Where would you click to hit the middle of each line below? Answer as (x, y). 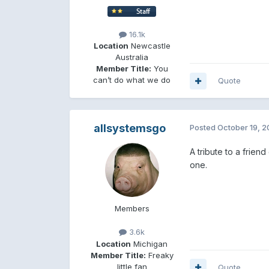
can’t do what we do (132, 80)
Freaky (159, 255)
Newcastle (149, 46)
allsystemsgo (129, 128)
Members (132, 209)
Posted (203, 128)
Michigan (150, 243)
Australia (132, 57)
